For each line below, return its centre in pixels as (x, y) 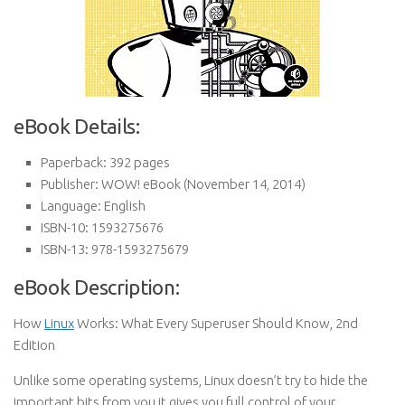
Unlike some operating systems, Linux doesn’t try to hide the (191, 380)
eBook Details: (77, 126)
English (123, 206)
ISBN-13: (65, 249)
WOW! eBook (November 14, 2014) (202, 184)
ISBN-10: (65, 227)
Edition (34, 345)
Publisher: (70, 184)
